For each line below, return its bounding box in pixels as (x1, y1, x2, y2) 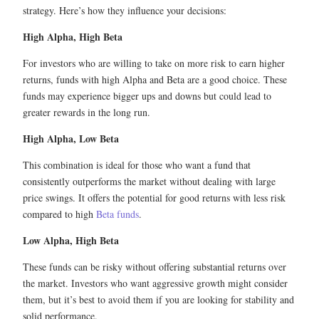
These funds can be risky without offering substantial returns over (23, 259, 286, 273)
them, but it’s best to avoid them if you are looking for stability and (23, 292, 294, 306)
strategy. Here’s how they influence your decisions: (23, 3, 226, 17)
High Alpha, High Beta (23, 28, 122, 44)
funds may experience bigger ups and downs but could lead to (23, 88, 271, 103)
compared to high (23, 206, 96, 221)
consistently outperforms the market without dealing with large (23, 174, 276, 188)
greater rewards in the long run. (23, 105, 150, 119)
